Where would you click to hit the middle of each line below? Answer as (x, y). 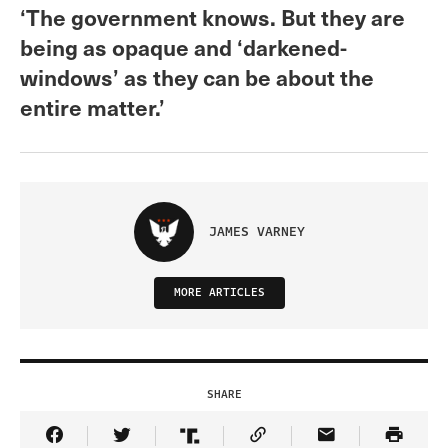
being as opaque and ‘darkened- (183, 47)
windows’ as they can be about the (197, 77)
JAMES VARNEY (256, 232)
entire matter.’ (92, 107)
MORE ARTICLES (219, 293)
